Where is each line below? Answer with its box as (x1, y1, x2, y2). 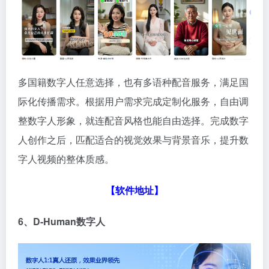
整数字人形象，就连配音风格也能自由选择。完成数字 (18, 113, 249, 127)
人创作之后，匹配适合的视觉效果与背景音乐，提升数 (18, 132, 249, 147)
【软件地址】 (106, 183, 163, 197)
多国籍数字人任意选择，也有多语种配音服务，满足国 (18, 74, 249, 89)
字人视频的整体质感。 (18, 151, 114, 166)
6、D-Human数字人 (18, 214, 105, 228)
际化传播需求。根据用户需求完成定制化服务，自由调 (18, 94, 249, 108)
